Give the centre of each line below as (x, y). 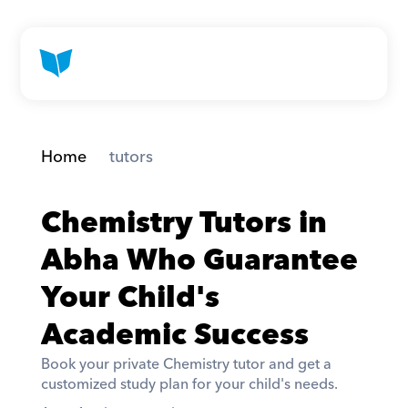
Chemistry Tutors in (184, 224)
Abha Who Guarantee (199, 261)
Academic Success (174, 336)
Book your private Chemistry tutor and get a (186, 364)
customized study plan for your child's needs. (191, 384)
